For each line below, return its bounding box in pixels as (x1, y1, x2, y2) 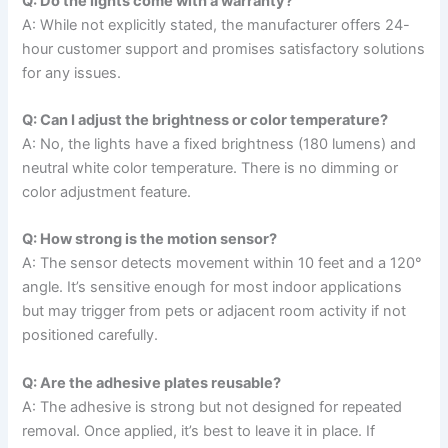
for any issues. (22, 63, 122, 82)
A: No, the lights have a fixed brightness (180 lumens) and (22, 134, 417, 153)
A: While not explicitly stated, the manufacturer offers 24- (22, 15, 411, 34)
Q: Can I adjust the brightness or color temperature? (22, 110, 389, 129)
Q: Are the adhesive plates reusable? (22, 373, 282, 392)
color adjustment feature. (22, 182, 192, 201)
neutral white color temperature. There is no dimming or (22, 158, 399, 177)
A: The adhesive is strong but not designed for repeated (22, 397, 403, 416)
